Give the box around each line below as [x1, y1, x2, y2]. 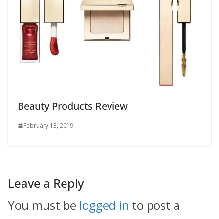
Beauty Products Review [18, 99, 128, 113]
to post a [129, 197, 180, 214]
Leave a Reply [8, 175, 84, 192]
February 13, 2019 [23, 121, 73, 130]
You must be [8, 197, 79, 214]
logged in [79, 197, 129, 214]
